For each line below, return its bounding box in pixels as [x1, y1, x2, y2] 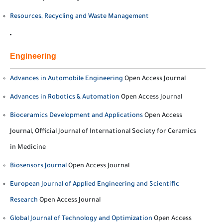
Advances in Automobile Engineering [10, 76, 123, 83]
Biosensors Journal [10, 163, 67, 170]
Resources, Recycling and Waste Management [10, 13, 149, 20]
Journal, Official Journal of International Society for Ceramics [10, 128, 196, 135]
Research [10, 197, 38, 204]
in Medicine [10, 144, 46, 151]
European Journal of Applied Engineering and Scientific [10, 181, 179, 188]
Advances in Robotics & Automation [10, 94, 119, 101]
